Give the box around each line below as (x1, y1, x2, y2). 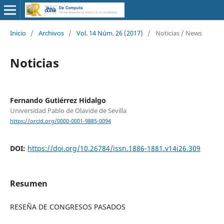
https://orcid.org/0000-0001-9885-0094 (9, 117, 111, 125)
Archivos (38, 28, 64, 37)
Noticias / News (155, 28, 202, 37)
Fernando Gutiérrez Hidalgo (9, 95, 106, 105)
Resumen (9, 178, 47, 189)
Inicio (9, 28, 26, 37)
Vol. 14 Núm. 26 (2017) (76, 28, 143, 37)
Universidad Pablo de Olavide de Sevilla (9, 105, 126, 115)
